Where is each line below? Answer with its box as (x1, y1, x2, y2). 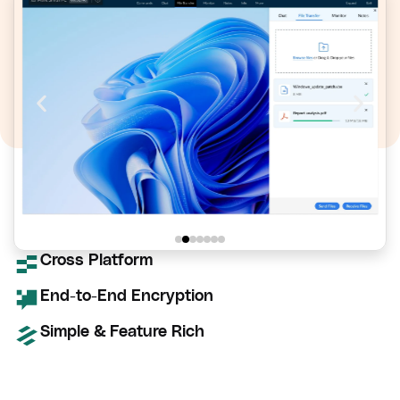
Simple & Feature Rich (40, 322, 204, 339)
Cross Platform (40, 251, 153, 268)
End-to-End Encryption (40, 287, 213, 304)
